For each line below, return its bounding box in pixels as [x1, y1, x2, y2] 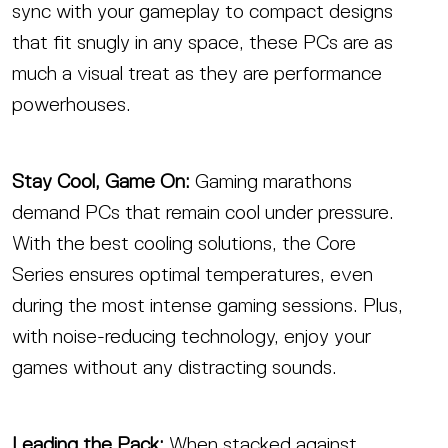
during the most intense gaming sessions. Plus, [12, 294, 403, 317]
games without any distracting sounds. [12, 356, 337, 379]
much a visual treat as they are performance [12, 62, 382, 85]
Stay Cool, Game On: [12, 170, 190, 193]
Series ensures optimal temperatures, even [12, 263, 373, 286]
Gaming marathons [190, 170, 352, 193]
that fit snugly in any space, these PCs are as [12, 31, 393, 54]
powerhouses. [12, 93, 131, 116]
